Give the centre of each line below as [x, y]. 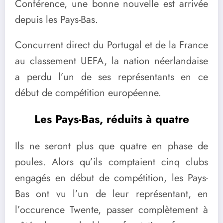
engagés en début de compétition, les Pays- [111, 178]
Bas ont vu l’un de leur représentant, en [111, 194]
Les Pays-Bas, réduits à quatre [111, 119]
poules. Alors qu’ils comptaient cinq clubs [111, 162]
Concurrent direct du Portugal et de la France [111, 45]
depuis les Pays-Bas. [56, 20]
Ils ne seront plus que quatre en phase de [111, 146]
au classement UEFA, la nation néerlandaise [111, 61]
